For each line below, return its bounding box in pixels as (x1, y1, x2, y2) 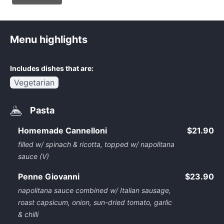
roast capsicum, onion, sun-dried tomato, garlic (18, 198, 172, 206)
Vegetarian (14, 77, 54, 87)
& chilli (18, 210, 38, 218)
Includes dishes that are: (10, 64, 93, 72)
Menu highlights (10, 33, 87, 45)
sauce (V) (18, 152, 49, 160)
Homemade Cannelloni (18, 125, 107, 135)
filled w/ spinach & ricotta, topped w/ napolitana (18, 140, 174, 148)
